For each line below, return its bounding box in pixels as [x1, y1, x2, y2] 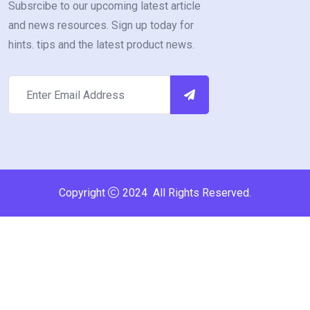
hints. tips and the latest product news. [8, 38, 194, 52]
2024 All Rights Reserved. [120, 186, 251, 200]
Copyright [59, 186, 108, 200]
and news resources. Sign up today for [8, 19, 194, 33]
